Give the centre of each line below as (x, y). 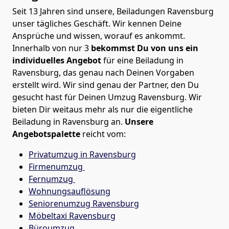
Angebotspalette (46, 134)
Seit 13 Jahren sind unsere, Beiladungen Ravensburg (113, 11)
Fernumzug (52, 179)
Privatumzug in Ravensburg (82, 154)
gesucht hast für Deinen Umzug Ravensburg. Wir (107, 97)
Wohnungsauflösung (70, 191)
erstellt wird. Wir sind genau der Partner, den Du (106, 85)
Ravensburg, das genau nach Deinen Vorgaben (103, 72)
